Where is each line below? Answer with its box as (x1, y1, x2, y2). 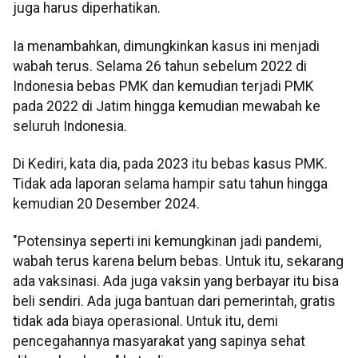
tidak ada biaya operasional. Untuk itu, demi (13, 313, 278, 330)
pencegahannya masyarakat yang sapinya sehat (13, 333, 305, 350)
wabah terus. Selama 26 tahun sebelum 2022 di (13, 58, 307, 74)
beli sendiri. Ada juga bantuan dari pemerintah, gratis (13, 293, 336, 310)
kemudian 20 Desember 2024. (13, 196, 200, 213)
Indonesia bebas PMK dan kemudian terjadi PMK (13, 78, 314, 94)
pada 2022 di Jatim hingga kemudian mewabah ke (13, 97, 320, 114)
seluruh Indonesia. (13, 117, 133, 134)
